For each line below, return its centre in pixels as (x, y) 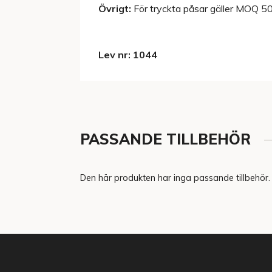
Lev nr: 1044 (128, 55)
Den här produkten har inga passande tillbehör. (175, 178)
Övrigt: (115, 9)
